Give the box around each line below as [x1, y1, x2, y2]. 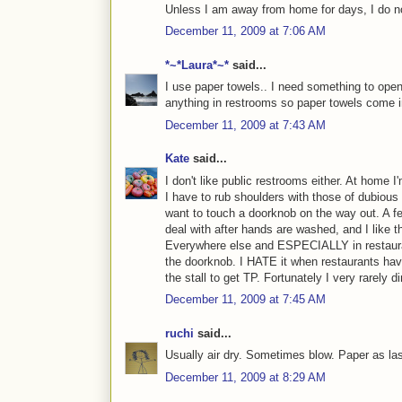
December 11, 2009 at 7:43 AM [165, 118, 326, 132]
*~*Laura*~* [165, 57, 229, 72]
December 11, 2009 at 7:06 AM [165, 24, 326, 39]
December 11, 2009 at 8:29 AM [165, 370, 326, 384]
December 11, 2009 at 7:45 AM [165, 293, 326, 307]
